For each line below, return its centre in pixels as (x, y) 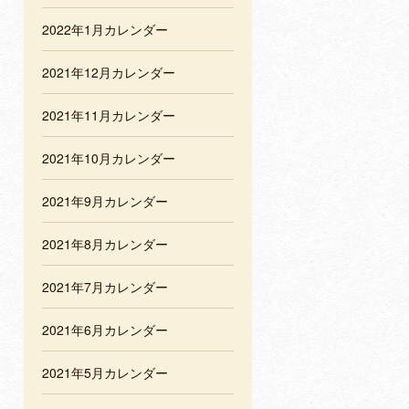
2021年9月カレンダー (105, 201)
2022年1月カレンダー (105, 30)
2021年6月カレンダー (105, 330)
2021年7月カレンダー (105, 287)
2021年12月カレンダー (109, 73)
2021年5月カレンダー (105, 373)
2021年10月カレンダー (109, 158)
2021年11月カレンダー (109, 115)
